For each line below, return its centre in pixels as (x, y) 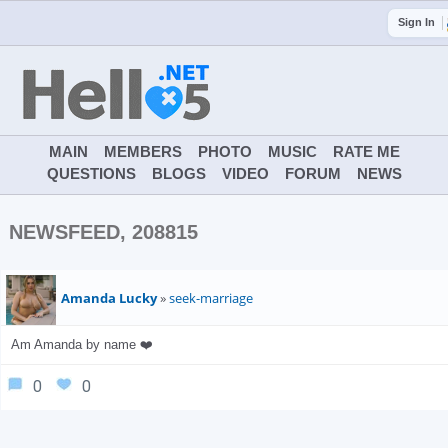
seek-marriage (211, 298)
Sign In (416, 22)
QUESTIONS (91, 173)
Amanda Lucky (109, 298)
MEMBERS (142, 151)
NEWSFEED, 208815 (103, 232)
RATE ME (366, 151)
